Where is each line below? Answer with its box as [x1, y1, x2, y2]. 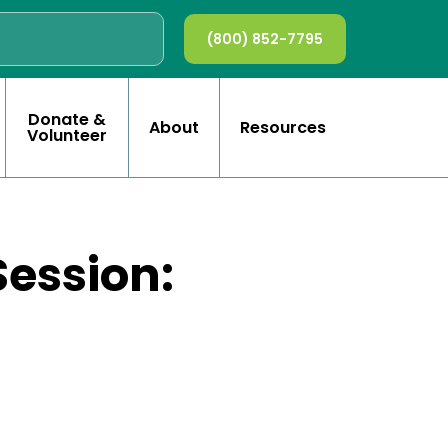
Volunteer [27, 123, 107, 147]
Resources [240, 115, 326, 139]
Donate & [28, 107, 106, 131]
